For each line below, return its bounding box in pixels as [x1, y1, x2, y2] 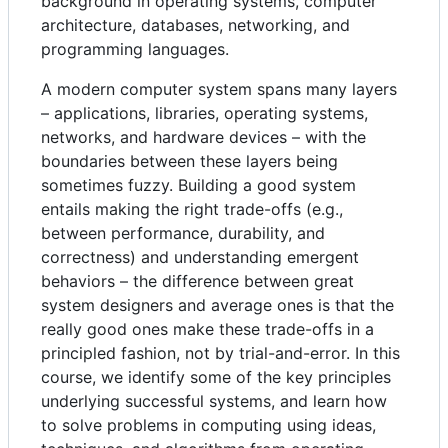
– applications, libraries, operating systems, [41, 103, 368, 124]
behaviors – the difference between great [41, 271, 354, 292]
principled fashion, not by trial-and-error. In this [41, 343, 400, 364]
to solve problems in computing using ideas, [41, 415, 376, 436]
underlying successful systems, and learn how [41, 391, 387, 412]
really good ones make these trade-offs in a [41, 319, 374, 340]
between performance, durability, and [41, 223, 325, 244]
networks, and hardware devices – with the [41, 127, 366, 148]
